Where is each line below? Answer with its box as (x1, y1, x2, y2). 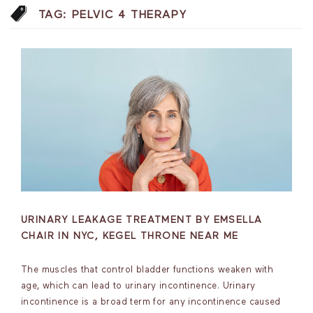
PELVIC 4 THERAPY (71, 10, 187, 21)
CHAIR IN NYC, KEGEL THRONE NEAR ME (21, 231, 239, 241)
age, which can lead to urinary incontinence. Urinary (21, 282, 256, 291)
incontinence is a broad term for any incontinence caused (21, 298, 281, 307)
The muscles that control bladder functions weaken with (21, 265, 274, 275)
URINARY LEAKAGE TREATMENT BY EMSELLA (21, 215, 263, 225)
